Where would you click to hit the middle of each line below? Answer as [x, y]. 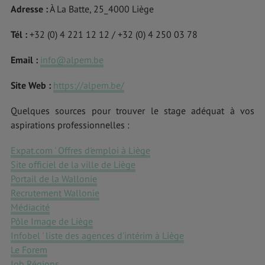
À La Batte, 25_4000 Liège [101, 9]
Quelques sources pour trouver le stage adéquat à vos [132, 111]
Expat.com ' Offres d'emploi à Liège [80, 151]
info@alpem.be [72, 59]
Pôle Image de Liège [52, 222]
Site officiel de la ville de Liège [73, 165]
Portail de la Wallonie [54, 179]
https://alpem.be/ [89, 85]
